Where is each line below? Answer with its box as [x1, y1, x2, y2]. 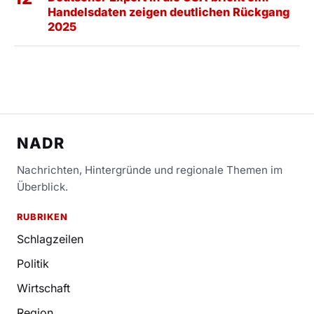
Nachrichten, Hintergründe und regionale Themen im [17, 163, 282, 177]
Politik [17, 256, 49, 271]
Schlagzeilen [17, 231, 83, 246]
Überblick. [17, 179, 68, 193]
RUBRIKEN [17, 211, 69, 222]
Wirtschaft [17, 280, 70, 295]
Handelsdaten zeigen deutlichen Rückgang [48, 4, 289, 19]
